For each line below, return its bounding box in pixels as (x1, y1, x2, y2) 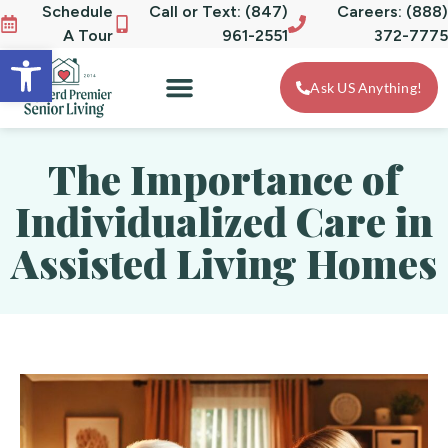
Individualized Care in (14, 193, 434, 247)
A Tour (63, 26, 114, 45)
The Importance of (48, 151, 400, 205)
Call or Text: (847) (148, 2, 288, 21)
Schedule (42, 2, 114, 21)
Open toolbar (9, 39, 197, 78)
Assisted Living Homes (10, 235, 438, 289)
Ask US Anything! (310, 79, 422, 97)
